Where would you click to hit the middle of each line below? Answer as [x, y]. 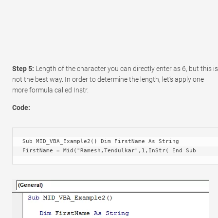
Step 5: [24, 69]
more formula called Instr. [50, 90]
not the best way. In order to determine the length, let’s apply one [108, 80]
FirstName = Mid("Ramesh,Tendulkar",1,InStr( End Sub [109, 151]
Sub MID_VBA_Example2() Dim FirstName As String [101, 142]
